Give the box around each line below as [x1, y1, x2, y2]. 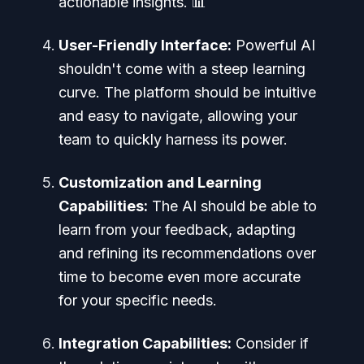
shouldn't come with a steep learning [58, 59, 305, 77]
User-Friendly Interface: [58, 36, 232, 54]
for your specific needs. [58, 291, 217, 309]
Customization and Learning [58, 173, 262, 191]
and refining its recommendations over [58, 244, 316, 262]
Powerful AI [232, 36, 315, 54]
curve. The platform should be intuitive [58, 83, 316, 101]
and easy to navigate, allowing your [58, 106, 297, 124]
